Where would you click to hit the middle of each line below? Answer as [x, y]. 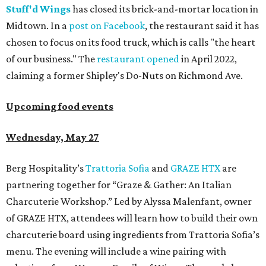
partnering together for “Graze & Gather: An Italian [119, 185]
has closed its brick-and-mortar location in [164, 9]
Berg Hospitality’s [46, 168]
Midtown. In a [37, 26]
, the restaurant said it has [202, 26]
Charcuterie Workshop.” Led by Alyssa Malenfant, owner [129, 202]
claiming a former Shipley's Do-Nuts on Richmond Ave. [124, 76]
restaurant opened [138, 59]
